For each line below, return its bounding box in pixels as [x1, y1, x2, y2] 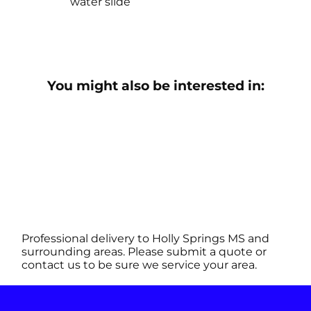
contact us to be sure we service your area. [22, 258, 258, 271]
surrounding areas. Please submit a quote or [22, 245, 267, 258]
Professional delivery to [22, 232, 153, 245]
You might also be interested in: [47, 78, 264, 94]
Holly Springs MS [152, 232, 246, 245]
